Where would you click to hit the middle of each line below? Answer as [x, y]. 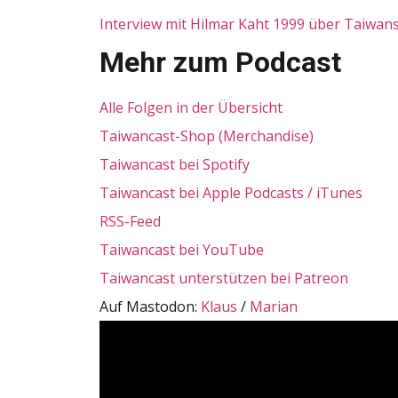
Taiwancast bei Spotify [175, 164]
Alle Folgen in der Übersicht [191, 107]
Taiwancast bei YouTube [182, 249]
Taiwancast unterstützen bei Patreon [224, 278]
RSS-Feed [132, 221]
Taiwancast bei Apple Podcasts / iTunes [233, 192]
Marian [274, 306]
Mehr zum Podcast [220, 62]
